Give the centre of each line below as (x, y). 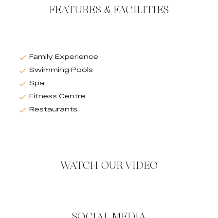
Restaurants (53, 109)
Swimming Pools (61, 70)
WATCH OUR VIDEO (109, 166)
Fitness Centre (57, 96)
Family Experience (64, 57)
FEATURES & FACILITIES (109, 10)
